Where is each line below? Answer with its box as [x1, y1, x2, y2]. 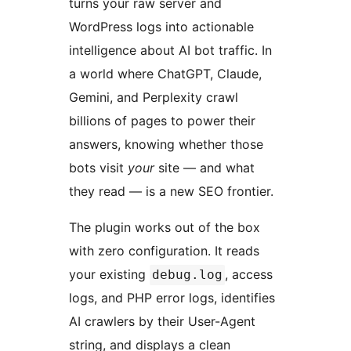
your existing [69, 266, 150, 283]
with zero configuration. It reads [69, 243, 259, 259]
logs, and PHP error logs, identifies [69, 290, 275, 306]
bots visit [69, 160, 128, 176]
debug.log [152, 267, 223, 283]
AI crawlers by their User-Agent [69, 313, 255, 330]
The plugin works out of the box [69, 219, 260, 236]
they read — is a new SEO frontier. [69, 183, 273, 200]
